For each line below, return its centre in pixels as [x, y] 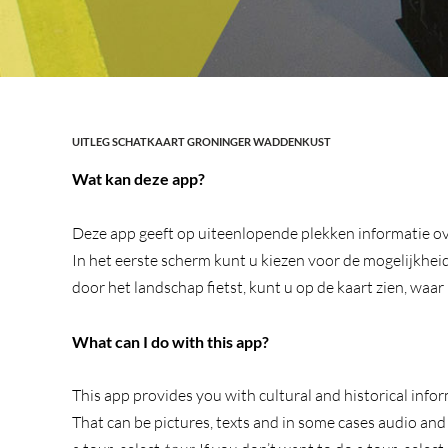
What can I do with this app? [170, 341]
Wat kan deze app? [138, 178]
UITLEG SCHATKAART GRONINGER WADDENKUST [201, 141]
